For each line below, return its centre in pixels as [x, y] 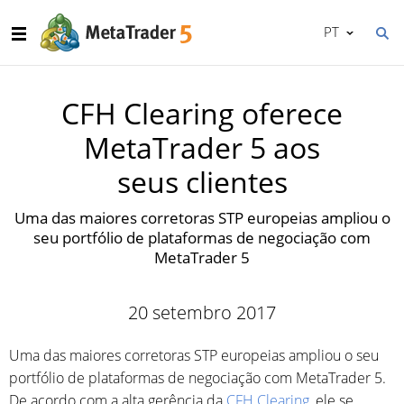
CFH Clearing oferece [202, 113]
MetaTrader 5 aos [202, 147]
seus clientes [202, 182]
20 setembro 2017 [202, 312]
